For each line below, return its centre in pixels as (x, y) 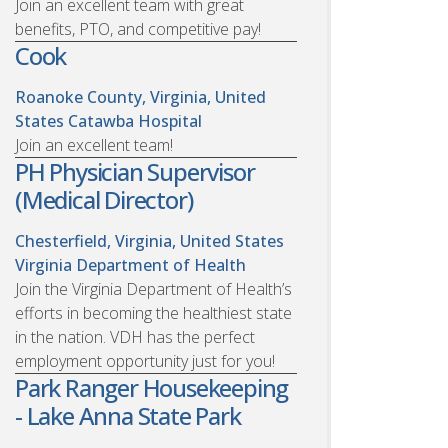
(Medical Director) (104, 199)
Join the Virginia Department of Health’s (153, 288)
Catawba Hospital (135, 120)
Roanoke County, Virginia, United (140, 96)
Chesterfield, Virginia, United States (149, 240)
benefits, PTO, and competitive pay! (138, 28)
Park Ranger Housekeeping (152, 387)
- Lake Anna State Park (128, 415)
